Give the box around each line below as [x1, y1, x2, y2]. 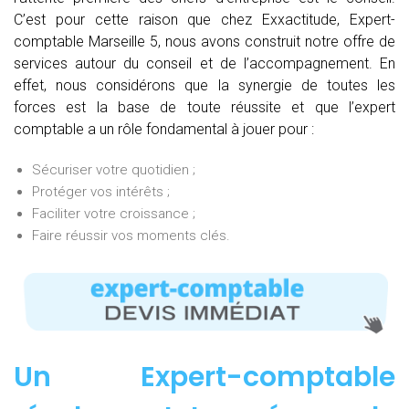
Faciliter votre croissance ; [32, 205, 195, 223]
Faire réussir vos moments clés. [32, 227, 230, 245]
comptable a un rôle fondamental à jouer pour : [14, 121, 314, 139]
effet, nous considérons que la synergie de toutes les [14, 77, 395, 95]
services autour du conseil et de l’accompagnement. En [14, 55, 395, 73]
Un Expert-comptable [14, 357, 395, 396]
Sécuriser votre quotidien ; [32, 162, 195, 179]
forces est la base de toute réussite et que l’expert [14, 99, 395, 117]
